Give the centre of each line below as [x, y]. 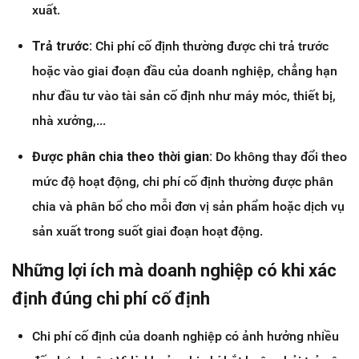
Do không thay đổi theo [280, 157]
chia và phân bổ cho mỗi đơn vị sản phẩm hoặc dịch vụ [188, 207]
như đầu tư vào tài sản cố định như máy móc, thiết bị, [184, 96]
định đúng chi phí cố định [111, 299]
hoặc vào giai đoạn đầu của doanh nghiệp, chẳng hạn [185, 71]
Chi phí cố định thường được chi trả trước [210, 46]
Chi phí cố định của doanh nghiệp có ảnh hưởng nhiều [186, 337]
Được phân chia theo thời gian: [122, 157]
